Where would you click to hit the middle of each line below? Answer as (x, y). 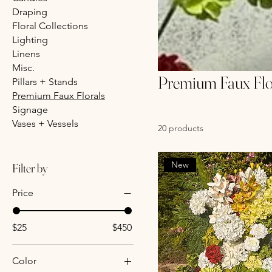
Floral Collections (50, 25)
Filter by (30, 168)
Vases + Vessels (45, 123)
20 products (181, 128)
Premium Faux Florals (59, 95)
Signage (30, 109)
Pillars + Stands (45, 81)
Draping (30, 12)
